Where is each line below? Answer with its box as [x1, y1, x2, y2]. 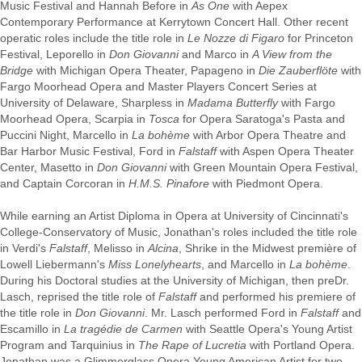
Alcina [148, 242, 179, 255]
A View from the [252, 48, 332, 61]
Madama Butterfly [187, 96, 278, 109]
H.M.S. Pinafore [128, 177, 209, 190]
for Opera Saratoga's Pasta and [179, 112, 345, 125]
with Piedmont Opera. [209, 177, 323, 190]
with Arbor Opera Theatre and [190, 128, 346, 141]
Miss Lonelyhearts [108, 258, 201, 271]
